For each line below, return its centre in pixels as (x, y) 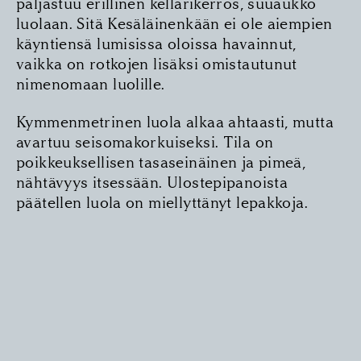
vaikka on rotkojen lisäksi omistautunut (157, 64)
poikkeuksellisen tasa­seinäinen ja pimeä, (161, 162)
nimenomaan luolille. (91, 84)
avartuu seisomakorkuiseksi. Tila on (145, 142)
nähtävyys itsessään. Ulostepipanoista (152, 182)
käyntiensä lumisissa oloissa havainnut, (156, 44)
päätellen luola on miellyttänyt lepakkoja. (162, 202)
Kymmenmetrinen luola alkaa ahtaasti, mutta (175, 122)
